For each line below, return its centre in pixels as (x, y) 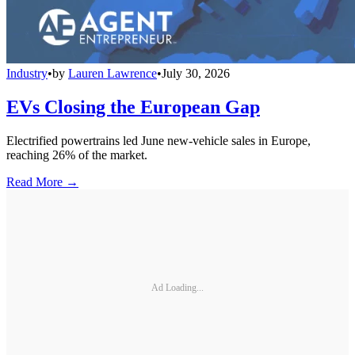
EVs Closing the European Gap (133, 107)
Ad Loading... (177, 288)
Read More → (42, 181)
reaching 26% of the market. (77, 155)
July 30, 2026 (196, 73)
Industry (27, 73)
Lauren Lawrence (113, 73)
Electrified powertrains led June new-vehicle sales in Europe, (158, 140)
